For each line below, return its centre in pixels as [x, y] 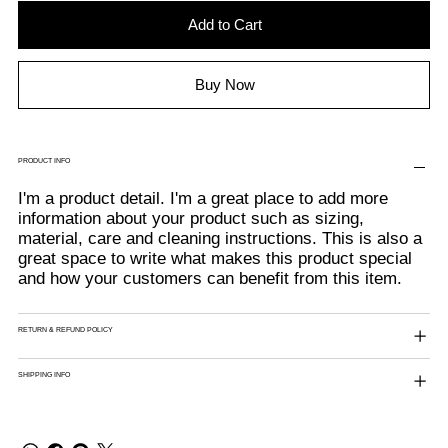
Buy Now [225, 85]
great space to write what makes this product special [214, 259]
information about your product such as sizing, [190, 219]
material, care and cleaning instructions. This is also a [219, 239]
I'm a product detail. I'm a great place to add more [202, 199]
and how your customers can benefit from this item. [209, 279]
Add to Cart [225, 25]
